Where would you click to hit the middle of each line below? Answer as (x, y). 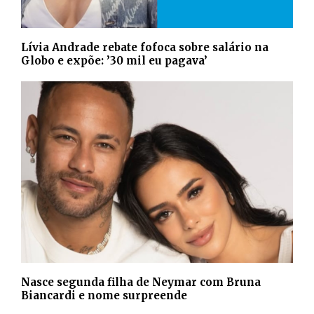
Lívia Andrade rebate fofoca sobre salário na (145, 47)
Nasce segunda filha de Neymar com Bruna (141, 282)
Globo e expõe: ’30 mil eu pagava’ (114, 61)
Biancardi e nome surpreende (104, 295)
